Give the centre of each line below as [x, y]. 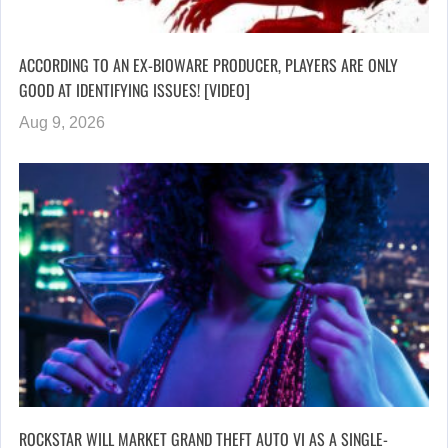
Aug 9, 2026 [62, 122]
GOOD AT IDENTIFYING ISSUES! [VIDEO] [134, 89]
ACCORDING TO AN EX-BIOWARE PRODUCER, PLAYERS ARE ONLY [208, 64]
